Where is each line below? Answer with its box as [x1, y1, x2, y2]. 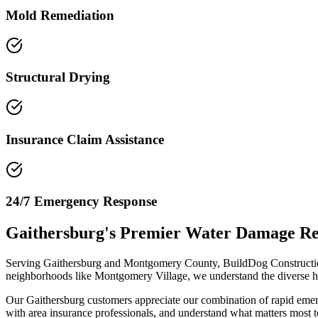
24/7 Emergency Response [6, 194, 157, 209]
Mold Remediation [6, 7, 114, 23]
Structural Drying [6, 70, 110, 85]
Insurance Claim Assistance [6, 131, 164, 147]
